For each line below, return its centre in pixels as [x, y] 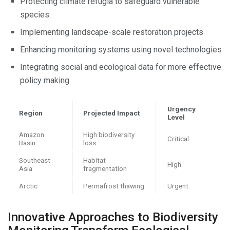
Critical [178, 138]
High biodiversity [109, 134]
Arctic [28, 186]
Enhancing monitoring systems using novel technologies [121, 49]
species [35, 14]
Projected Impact [111, 113]
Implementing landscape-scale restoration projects [112, 32]
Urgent [178, 186]
